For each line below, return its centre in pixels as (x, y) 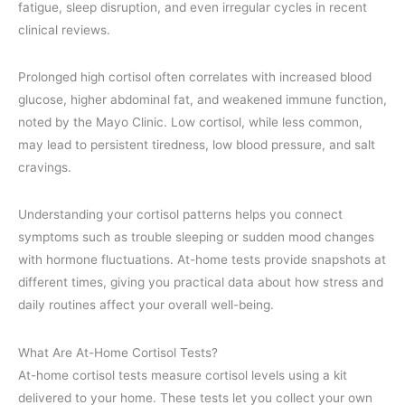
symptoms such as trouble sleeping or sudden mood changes (196, 237)
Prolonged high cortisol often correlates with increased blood (195, 76)
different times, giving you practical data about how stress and (201, 283)
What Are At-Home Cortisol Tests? (118, 352)
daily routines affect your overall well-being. (146, 305)
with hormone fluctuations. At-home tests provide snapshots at (202, 260)
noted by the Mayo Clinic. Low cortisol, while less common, (190, 122)
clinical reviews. (64, 29)
